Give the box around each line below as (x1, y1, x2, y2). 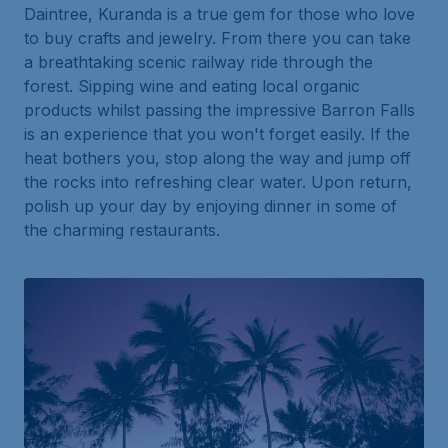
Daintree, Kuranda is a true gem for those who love (24, 3, 415, 24)
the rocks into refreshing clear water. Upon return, (24, 171, 412, 192)
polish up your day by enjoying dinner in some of (24, 195, 397, 216)
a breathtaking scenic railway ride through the (24, 51, 373, 72)
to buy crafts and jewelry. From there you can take (24, 27, 411, 48)
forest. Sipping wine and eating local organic (24, 75, 360, 96)
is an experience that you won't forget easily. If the (24, 123, 410, 144)
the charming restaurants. (24, 219, 220, 240)
